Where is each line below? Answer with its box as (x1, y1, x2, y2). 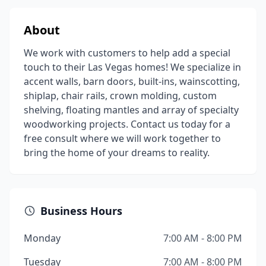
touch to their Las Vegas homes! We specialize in (24, 61, 241, 74)
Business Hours (40, 204, 122, 218)
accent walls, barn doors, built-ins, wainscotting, (24, 75, 240, 88)
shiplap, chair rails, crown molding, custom (24, 89, 217, 102)
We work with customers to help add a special (24, 46, 230, 59)
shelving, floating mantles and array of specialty (24, 103, 239, 116)
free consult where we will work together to (24, 132, 221, 145)
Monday (24, 232, 61, 245)
